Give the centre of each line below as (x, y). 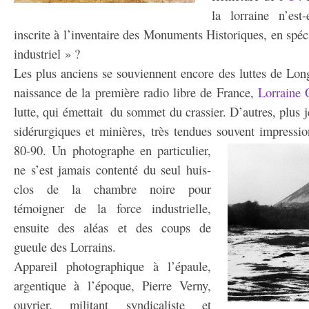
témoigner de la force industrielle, (112, 208)
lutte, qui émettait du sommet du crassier (118, 111)
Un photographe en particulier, (131, 150)
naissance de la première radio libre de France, (134, 92)
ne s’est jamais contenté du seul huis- (112, 169)
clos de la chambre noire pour (112, 189)
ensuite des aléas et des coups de (112, 227)
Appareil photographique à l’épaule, (112, 266)
